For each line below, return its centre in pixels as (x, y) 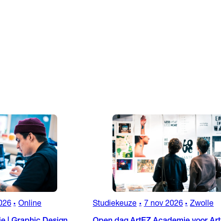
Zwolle (202, 204)
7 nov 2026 (163, 204)
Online (30, 204)
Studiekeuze (115, 204)
